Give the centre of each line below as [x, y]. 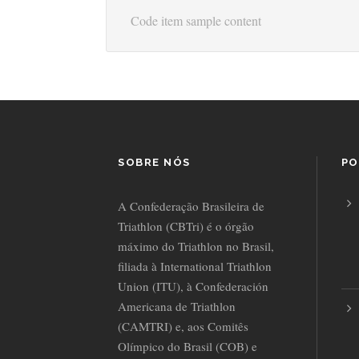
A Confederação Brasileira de [191, 206]
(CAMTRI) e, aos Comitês [183, 327]
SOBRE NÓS [154, 163]
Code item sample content [196, 21]
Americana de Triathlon [177, 307]
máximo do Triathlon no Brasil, [196, 246]
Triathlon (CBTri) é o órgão [186, 226]
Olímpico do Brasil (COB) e [188, 347]
